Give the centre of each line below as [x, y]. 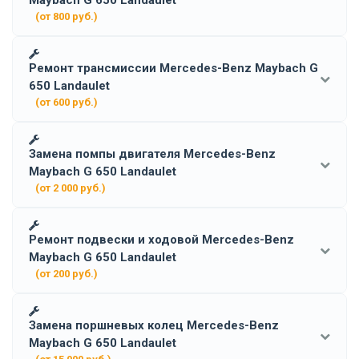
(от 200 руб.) [67, 273]
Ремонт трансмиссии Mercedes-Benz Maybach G [173, 68]
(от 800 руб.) [67, 16]
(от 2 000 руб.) [71, 188]
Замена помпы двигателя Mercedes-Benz [152, 153]
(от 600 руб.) [67, 102]
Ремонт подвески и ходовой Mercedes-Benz [161, 239]
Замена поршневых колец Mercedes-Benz [154, 325]
